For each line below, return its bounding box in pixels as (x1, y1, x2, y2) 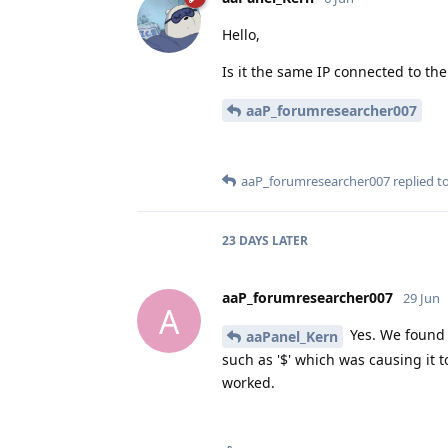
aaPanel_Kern (246, 326, 338, 346)
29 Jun (403, 289, 440, 308)
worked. (222, 372, 275, 392)
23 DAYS (222, 232, 269, 250)
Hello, (222, 25, 260, 45)
